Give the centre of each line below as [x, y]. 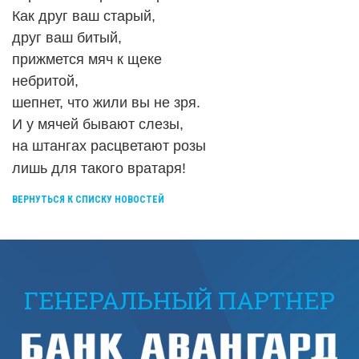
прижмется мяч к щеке [87, 60]
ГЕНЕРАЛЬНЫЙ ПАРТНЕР [179, 301]
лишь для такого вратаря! [99, 169]
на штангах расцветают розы [109, 146]
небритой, [45, 81]
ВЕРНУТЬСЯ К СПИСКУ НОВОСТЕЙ [88, 200]
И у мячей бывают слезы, [98, 125]
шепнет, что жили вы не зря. [106, 103]
